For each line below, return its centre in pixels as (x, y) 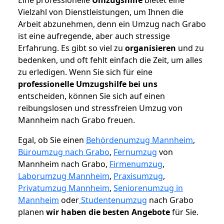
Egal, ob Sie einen (52, 140)
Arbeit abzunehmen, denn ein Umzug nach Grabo (112, 24)
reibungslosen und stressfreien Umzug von (100, 108)
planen (32, 212)
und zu (190, 48)
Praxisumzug (138, 176)
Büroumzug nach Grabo (64, 152)
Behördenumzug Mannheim (139, 140)
